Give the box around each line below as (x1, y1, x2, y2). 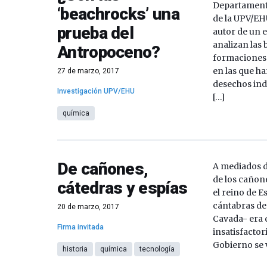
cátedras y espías (57, 178, 188, 198)
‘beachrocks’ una (57, 4, 179, 24)
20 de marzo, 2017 (57, 203, 119, 211)
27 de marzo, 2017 (57, 67, 119, 75)
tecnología (139, 245, 175, 253)
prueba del (57, 23, 134, 43)
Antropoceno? (57, 42, 160, 62)
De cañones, (57, 159, 148, 179)
